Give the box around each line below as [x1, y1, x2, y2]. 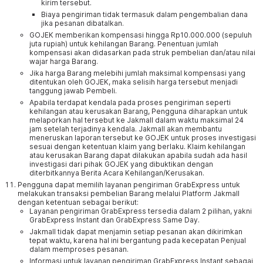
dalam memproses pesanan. [29, 245, 129, 254]
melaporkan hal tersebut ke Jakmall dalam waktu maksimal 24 [29, 116, 244, 124]
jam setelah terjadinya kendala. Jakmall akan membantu [29, 124, 222, 133]
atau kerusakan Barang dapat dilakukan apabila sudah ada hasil [29, 151, 247, 160]
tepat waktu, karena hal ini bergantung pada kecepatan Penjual [29, 236, 246, 245]
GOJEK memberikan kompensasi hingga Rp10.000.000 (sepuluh [29, 31, 252, 39]
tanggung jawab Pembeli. [29, 86, 117, 95]
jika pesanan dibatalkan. [41, 19, 124, 28]
